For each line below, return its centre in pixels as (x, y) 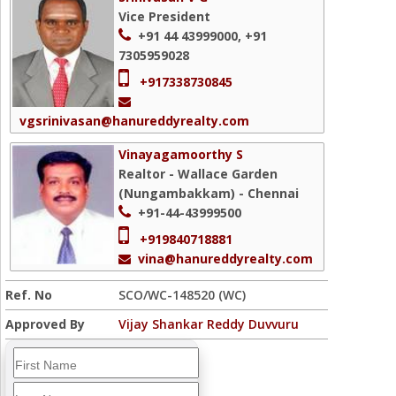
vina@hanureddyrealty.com (225, 259)
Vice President (164, 16)
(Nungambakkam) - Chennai (209, 193)
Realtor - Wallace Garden (198, 174)
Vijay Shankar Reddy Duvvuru (209, 324)
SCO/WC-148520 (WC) (182, 295)
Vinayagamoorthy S (181, 154)
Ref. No (29, 295)
